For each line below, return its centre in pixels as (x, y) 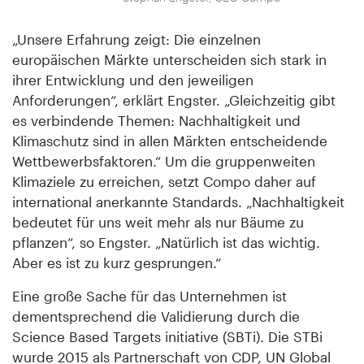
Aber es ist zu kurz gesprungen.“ (117, 263)
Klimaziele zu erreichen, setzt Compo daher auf (164, 182)
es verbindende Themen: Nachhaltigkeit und (156, 121)
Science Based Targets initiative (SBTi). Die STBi (167, 337)
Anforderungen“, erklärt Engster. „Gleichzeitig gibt (174, 100)
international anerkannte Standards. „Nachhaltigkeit (178, 202)
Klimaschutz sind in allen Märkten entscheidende (170, 141)
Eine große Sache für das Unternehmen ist (149, 296)
